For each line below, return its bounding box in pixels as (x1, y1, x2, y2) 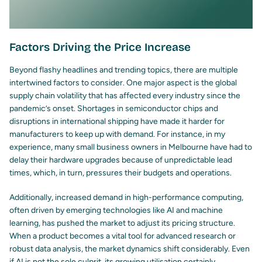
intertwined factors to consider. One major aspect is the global (9, 78, 237, 88)
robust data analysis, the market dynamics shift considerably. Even (9, 244, 250, 254)
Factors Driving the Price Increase (9, 40, 191, 54)
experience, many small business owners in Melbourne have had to (9, 142, 252, 153)
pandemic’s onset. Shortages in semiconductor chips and (9, 104, 218, 114)
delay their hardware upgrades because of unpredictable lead (9, 155, 232, 166)
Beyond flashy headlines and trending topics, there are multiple (9, 65, 238, 75)
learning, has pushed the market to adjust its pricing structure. (9, 218, 235, 229)
